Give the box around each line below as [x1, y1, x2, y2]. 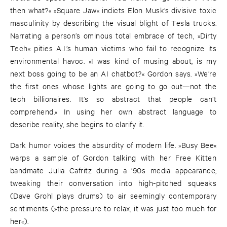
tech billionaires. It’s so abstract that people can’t [10, 94, 217, 104]
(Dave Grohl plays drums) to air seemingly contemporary [10, 191, 217, 201]
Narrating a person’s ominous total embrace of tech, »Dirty [10, 30, 217, 41]
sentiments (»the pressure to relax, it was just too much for [10, 203, 217, 213]
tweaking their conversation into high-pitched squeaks [10, 178, 217, 188]
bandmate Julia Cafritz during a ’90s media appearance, [10, 165, 217, 175]
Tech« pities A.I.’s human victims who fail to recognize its [10, 43, 217, 53]
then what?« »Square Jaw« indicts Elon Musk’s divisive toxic [10, 5, 217, 15]
